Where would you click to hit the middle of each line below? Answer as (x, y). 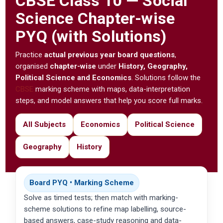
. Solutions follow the (166, 78)
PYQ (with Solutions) (91, 37)
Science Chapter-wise (95, 19)
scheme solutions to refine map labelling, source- (105, 209)
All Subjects (45, 125)
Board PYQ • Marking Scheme (82, 183)
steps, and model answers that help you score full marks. (109, 101)
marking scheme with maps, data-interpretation (112, 89)
